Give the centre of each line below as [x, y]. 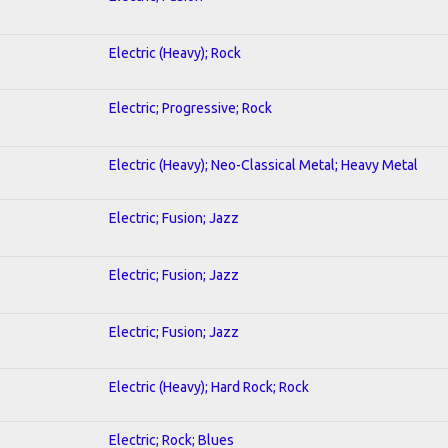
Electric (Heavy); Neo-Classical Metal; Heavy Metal [263, 164]
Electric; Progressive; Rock [190, 107]
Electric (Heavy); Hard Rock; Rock [209, 386]
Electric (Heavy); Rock [175, 52]
